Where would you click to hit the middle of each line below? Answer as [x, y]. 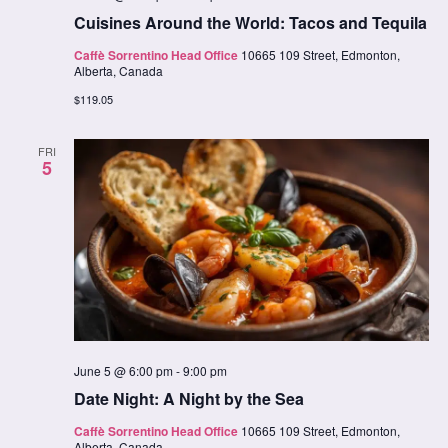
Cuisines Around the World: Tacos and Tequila [250, 22]
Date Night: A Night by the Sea [188, 399]
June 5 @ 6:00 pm [123, 371]
